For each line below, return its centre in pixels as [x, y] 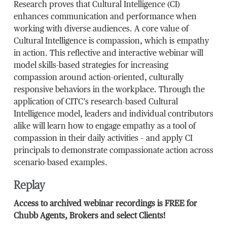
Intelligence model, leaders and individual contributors [113, 114]
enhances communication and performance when [105, 17]
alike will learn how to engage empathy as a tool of [104, 126]
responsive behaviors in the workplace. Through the [109, 90]
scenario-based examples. [60, 163]
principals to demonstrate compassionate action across [113, 151]
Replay [29, 185]
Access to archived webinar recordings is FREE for [105, 204]
